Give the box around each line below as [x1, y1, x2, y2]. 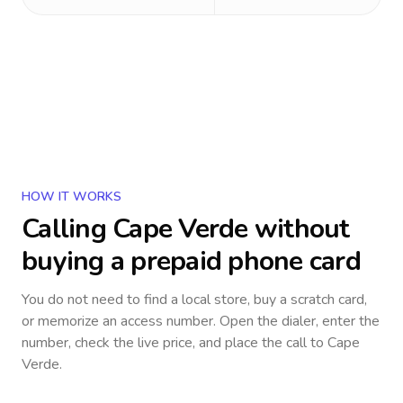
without [247, 210, 350, 247]
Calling [22, 210, 112, 247]
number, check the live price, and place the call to [22, 333, 327, 353]
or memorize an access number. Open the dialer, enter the [22, 311, 380, 331]
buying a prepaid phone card [22, 243, 361, 280]
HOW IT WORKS [22, 188, 121, 205]
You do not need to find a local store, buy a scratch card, [22, 290, 367, 309]
